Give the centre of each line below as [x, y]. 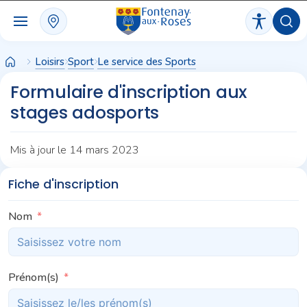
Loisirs [50, 62]
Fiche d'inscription [63, 184]
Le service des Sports [147, 62]
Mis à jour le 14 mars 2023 [75, 150]
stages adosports [85, 113]
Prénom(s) [34, 277]
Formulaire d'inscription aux [128, 92]
